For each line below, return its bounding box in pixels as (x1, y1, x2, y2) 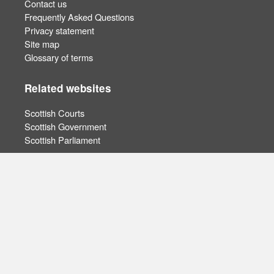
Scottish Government (24, 120, 106, 133)
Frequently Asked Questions (24, 10, 134, 23)
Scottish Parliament (24, 133, 100, 147)
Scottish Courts (24, 106, 84, 120)
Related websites (24, 80, 111, 95)
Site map (24, 37, 59, 50)
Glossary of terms (24, 50, 93, 64)
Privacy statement (24, 23, 94, 37)
